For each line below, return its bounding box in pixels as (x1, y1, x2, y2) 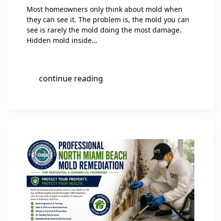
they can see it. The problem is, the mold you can (27, 15, 189, 25)
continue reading (39, 73, 103, 84)
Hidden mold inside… (27, 36, 97, 45)
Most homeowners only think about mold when (27, 4, 183, 14)
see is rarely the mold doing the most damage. (27, 25, 182, 35)
